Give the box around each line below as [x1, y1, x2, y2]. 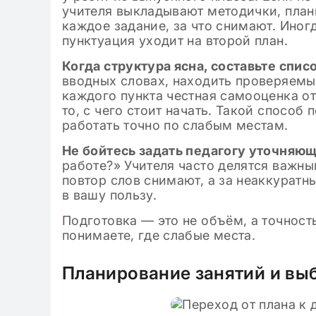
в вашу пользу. [62, 188, 157, 202]
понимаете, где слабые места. [62, 228, 256, 243]
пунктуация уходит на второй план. [62, 33, 288, 48]
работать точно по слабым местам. [62, 118, 288, 133]
